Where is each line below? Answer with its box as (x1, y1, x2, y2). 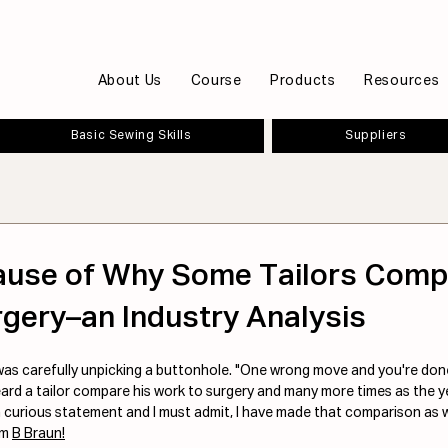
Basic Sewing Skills (71, 129, 192, 142)
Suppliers (344, 129, 407, 142)
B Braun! (12, 426, 65, 441)
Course (190, 73, 242, 88)
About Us (97, 73, 163, 88)
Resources (364, 73, 440, 88)
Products (270, 73, 336, 88)
